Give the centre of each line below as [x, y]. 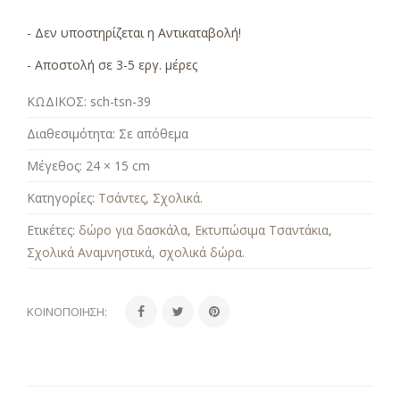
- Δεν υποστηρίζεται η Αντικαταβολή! [134, 33]
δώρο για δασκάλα [133, 230]
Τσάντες [122, 198]
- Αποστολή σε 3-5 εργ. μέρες [112, 65]
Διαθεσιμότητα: [71, 133]
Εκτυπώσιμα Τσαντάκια [262, 230]
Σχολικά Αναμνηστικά [89, 252]
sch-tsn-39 [121, 101]
